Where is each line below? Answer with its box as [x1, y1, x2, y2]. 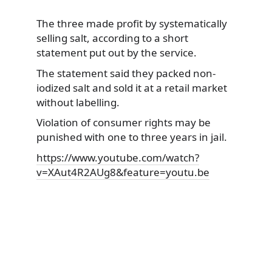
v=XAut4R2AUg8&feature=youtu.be [36, 165, 209, 179]
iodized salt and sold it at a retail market [36, 80, 227, 95]
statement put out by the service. [36, 46, 197, 60]
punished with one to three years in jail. [36, 130, 227, 144]
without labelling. [36, 95, 120, 109]
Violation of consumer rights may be [36, 115, 211, 130]
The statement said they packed [36, 66, 191, 80]
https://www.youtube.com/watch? [36, 150, 199, 165]
